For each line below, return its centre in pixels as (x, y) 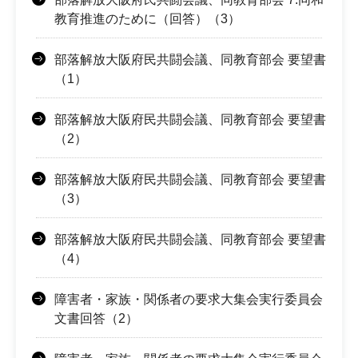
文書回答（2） (96, 318)
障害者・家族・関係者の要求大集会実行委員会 (189, 299)
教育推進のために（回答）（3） (147, 18)
